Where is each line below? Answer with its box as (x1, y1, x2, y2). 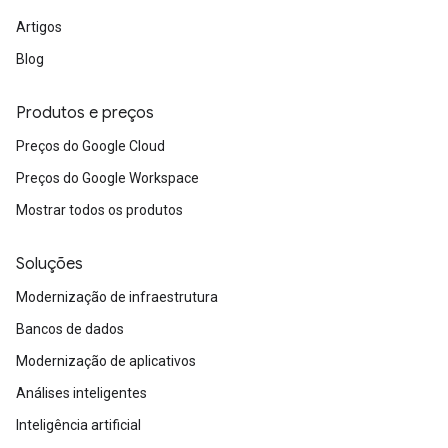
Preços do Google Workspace (16, 170, 199, 186)
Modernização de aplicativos (16, 353, 196, 369)
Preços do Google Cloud (16, 138, 165, 154)
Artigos (16, 19, 62, 35)
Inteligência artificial (16, 417, 141, 433)
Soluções (16, 254, 83, 274)
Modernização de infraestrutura (16, 289, 218, 305)
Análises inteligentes (16, 385, 147, 401)
